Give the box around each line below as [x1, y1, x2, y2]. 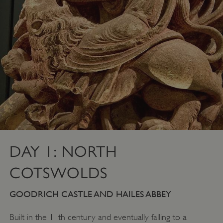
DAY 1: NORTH [9, 143, 117, 161]
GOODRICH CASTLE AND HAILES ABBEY [9, 189, 171, 200]
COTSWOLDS [9, 164, 108, 182]
